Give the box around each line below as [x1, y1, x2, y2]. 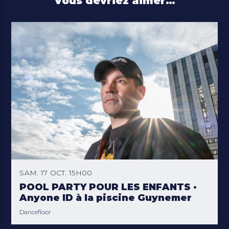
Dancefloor [19, 208, 52, 216]
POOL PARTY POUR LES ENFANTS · [19, 181, 197, 193]
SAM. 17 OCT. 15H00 [19, 168, 93, 177]
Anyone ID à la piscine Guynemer [19, 192, 192, 203]
